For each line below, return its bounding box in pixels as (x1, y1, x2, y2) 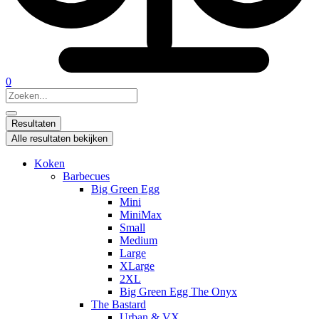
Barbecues (63, 170, 110, 183)
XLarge (120, 260, 155, 273)
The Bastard (91, 298, 146, 311)
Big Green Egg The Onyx (120, 286, 237, 298)
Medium (120, 234, 157, 247)
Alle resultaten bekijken (11, 133, 108, 145)
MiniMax (120, 209, 162, 221)
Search (5, 88, 36, 100)
